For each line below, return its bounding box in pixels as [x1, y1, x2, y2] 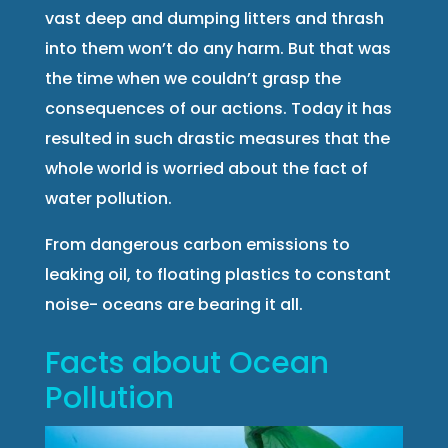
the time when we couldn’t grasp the [44, 67, 341, 91]
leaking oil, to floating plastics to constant [44, 263, 391, 287]
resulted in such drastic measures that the [44, 127, 390, 151]
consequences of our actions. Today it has [44, 97, 392, 121]
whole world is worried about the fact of [44, 157, 368, 181]
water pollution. [44, 187, 172, 211]
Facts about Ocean [44, 342, 329, 385]
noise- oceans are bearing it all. [44, 293, 303, 317]
